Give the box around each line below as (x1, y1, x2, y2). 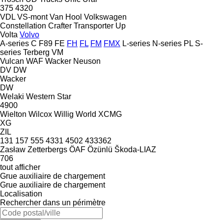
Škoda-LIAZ (114, 145, 156, 154)
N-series (152, 39, 182, 48)
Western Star (26, 92, 71, 101)
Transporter (74, 21, 113, 30)
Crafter (48, 21, 72, 30)
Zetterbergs (27, 145, 67, 154)
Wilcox (28, 110, 52, 118)
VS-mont (17, 12, 48, 21)
